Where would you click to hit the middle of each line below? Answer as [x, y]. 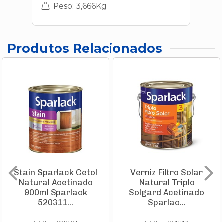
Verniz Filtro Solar [166, 173]
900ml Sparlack [55, 193]
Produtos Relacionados [85, 48]
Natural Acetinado [55, 183]
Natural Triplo [166, 183]
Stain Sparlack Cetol [55, 173]
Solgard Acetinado [166, 193]
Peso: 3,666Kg [79, 6]
